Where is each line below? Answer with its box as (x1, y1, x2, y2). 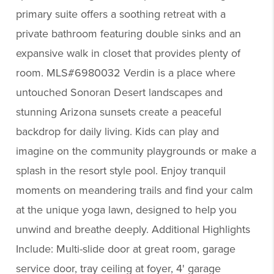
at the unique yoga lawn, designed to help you (16, 203, 237, 217)
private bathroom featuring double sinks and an (16, 27, 242, 40)
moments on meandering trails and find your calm (16, 183, 254, 197)
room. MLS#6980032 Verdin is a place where (16, 66, 236, 80)
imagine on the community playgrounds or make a (16, 144, 257, 158)
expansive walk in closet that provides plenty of (16, 46, 241, 60)
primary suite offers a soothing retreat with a (16, 7, 226, 21)
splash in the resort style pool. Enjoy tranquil (16, 164, 226, 177)
